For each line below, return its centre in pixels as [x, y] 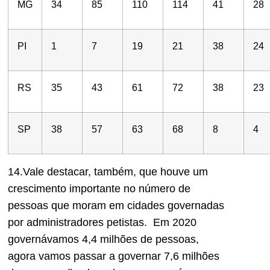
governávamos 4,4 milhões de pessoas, [103, 239]
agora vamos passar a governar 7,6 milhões [114, 256]
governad [190, 205]
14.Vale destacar [48, 171]
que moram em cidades [109, 205]
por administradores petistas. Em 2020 [102, 222]
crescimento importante [66, 188]
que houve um [174, 171]
